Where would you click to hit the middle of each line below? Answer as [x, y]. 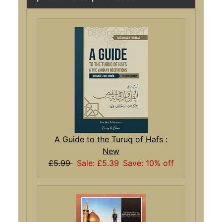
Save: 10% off [148, 163]
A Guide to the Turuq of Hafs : [111, 139]
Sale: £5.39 [98, 163]
